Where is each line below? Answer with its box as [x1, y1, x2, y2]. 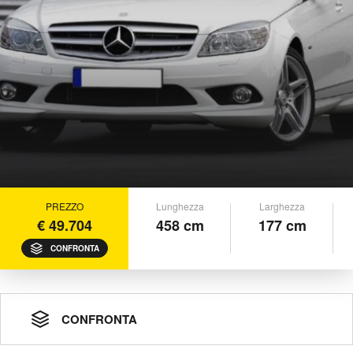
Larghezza [259, 199, 305, 213]
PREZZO [45, 199, 84, 213]
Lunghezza [155, 199, 204, 213]
